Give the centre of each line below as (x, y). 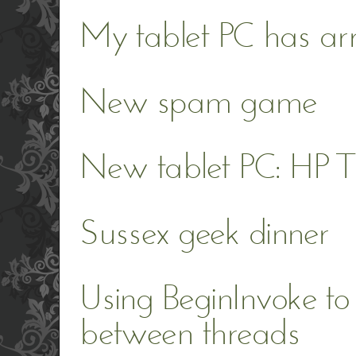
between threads (190, 335)
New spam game (198, 104)
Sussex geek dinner (204, 235)
